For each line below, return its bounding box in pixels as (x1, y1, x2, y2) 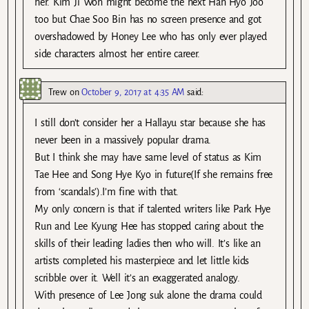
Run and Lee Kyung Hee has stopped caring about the (34, 221, 263, 232)
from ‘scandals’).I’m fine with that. (34, 186, 179, 198)
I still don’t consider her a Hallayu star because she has (34, 117, 266, 129)
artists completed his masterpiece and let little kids (34, 255, 250, 267)
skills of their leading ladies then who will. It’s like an (34, 238, 261, 250)
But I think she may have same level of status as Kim (34, 152, 262, 163)
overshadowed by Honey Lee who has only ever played (34, 30, 267, 42)
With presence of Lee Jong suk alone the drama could (34, 290, 262, 301)
